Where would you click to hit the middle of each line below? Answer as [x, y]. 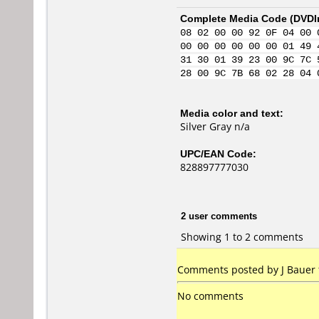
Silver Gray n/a [215, 126]
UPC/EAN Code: [218, 153]
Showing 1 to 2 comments [242, 236]
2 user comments [219, 215]
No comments [210, 296]
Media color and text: [232, 113]
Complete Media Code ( [237, 18]
